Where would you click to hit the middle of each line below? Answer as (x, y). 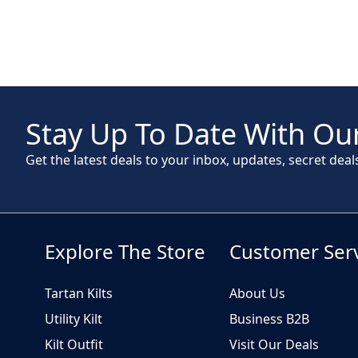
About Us (257, 293)
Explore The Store (125, 251)
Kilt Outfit (74, 344)
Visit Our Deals (274, 344)
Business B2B (269, 318)
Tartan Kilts (79, 293)
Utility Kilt (74, 318)
